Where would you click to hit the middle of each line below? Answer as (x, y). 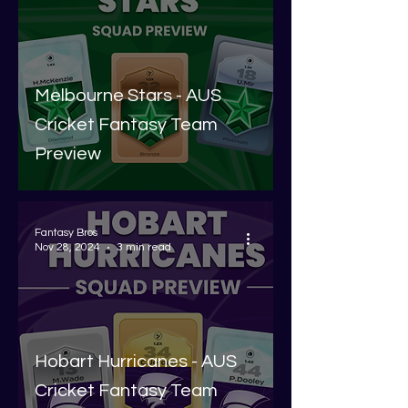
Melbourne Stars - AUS (128, 96)
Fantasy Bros (66, 233)
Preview (68, 154)
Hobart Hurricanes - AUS (136, 362)
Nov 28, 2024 (67, 247)
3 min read (144, 247)
